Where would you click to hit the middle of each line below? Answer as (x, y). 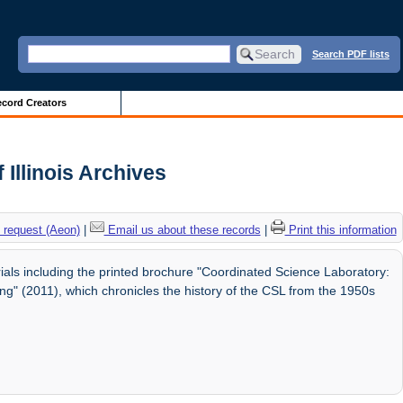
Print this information (340, 229)
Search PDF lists (350, 54)
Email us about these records (182, 229)
